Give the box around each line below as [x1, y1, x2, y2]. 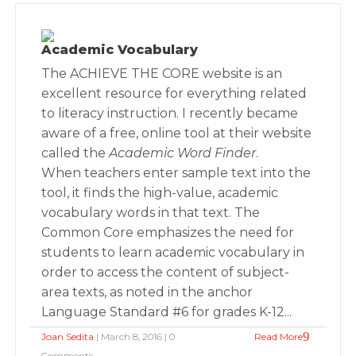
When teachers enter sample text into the [41, 165, 311, 180]
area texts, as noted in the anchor [41, 284, 253, 300]
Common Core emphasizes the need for [41, 225, 295, 240]
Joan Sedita [41, 331, 95, 342]
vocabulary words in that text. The [41, 205, 261, 220]
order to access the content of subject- [41, 265, 290, 280]
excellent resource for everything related [41, 86, 308, 101]
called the [41, 145, 110, 161]
